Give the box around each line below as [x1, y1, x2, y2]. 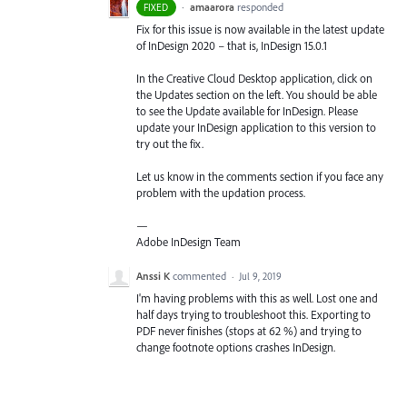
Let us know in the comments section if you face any [136, 169, 383, 184]
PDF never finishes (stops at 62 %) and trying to [136, 323, 362, 338]
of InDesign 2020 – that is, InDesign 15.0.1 [136, 37, 327, 53]
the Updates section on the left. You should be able [136, 86, 377, 102]
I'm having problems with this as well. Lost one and [136, 290, 378, 305]
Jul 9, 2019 [239, 269, 282, 283]
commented [173, 268, 229, 283]
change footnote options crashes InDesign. [136, 339, 335, 354]
